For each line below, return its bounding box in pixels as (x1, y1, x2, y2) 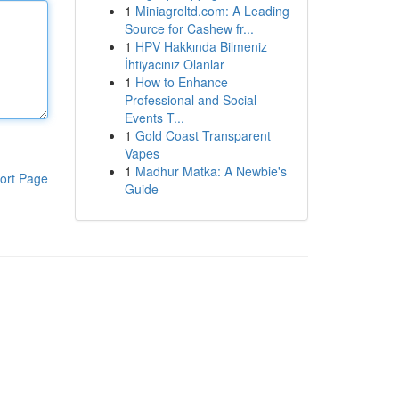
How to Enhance (134, 73, 228, 91)
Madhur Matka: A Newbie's (134, 162, 287, 180)
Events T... (124, 109, 184, 126)
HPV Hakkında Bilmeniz (134, 37, 267, 55)
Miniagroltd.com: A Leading (134, 2, 289, 20)
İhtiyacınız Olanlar (124, 55, 224, 73)
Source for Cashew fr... (124, 20, 254, 37)
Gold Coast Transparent (134, 126, 271, 144)
